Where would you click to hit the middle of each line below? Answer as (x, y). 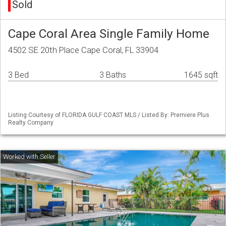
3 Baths (113, 75)
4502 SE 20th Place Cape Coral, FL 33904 (83, 50)
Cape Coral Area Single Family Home (109, 34)
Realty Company (31, 123)
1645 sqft (201, 75)
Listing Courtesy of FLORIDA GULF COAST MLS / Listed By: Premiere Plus (109, 115)
